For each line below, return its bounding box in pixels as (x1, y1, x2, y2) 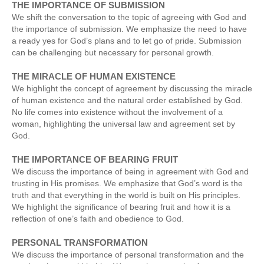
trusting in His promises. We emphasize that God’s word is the (12, 178, 243, 188)
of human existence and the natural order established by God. (12, 95, 243, 105)
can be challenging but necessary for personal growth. (12, 47, 214, 57)
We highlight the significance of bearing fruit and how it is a (12, 202, 230, 212)
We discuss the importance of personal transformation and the (12, 249, 244, 259)
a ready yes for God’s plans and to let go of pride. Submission (12, 35, 242, 45)
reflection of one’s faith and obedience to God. (12, 213, 184, 223)
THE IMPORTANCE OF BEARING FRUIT (12, 154, 178, 164)
